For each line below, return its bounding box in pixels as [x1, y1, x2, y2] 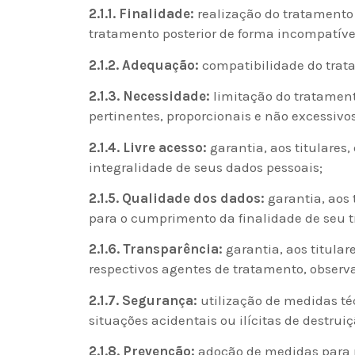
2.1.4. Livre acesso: [89, 139, 207, 155]
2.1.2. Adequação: [89, 56, 199, 73]
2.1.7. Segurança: [89, 292, 197, 308]
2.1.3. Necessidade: [89, 88, 210, 105]
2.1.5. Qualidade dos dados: [89, 190, 265, 207]
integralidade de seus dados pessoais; [89, 158, 323, 175]
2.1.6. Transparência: [89, 241, 223, 258]
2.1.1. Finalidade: [89, 6, 194, 22]
